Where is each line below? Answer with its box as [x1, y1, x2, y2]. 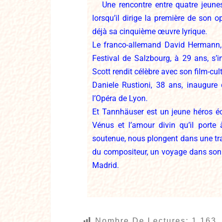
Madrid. [92, 161, 119, 170]
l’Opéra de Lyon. [92, 94, 148, 103]
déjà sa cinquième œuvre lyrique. [92, 27, 207, 36]
